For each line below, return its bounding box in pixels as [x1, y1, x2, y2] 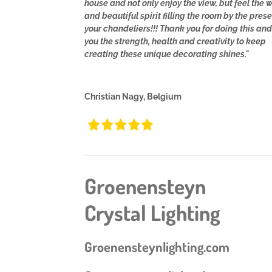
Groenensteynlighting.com [84, 237, 229, 255]
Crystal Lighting [84, 199, 220, 226]
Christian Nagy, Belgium [84, 92, 182, 102]
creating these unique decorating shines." [84, 49, 248, 59]
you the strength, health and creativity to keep [84, 36, 266, 47]
